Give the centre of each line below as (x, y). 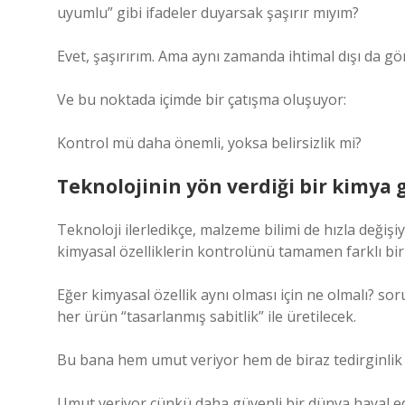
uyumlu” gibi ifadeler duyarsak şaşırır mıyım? (208, 13)
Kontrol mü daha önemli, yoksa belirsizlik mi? (209, 143)
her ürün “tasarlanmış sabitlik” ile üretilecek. (207, 316)
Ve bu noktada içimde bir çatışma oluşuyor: (202, 99)
